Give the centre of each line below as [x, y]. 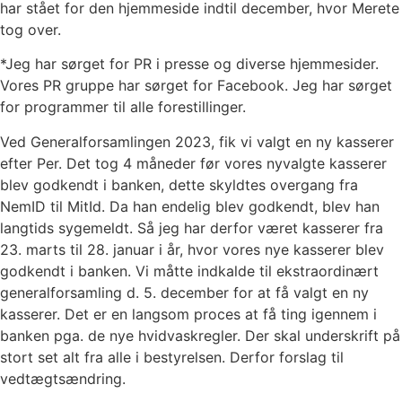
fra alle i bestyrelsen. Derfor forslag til [214, 357]
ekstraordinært [328, 271]
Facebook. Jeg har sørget [305, 86]
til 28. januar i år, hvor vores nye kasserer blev [227, 249]
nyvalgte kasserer [327, 163]
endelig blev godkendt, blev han [271, 206]
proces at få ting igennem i [285, 314]
